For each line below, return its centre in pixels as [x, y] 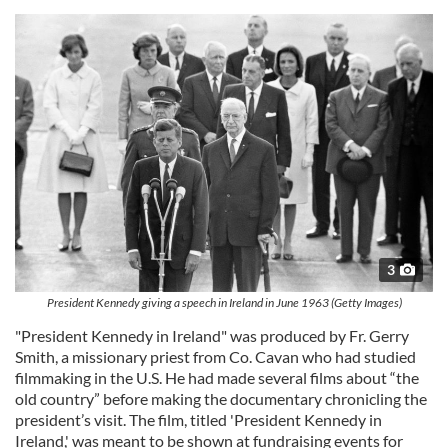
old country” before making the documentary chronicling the [221, 398]
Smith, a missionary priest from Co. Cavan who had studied [215, 356]
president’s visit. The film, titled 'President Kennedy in [198, 419]
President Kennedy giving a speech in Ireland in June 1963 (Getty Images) [224, 302]
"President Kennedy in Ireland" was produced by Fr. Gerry [212, 335]
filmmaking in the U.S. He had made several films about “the [217, 377]
